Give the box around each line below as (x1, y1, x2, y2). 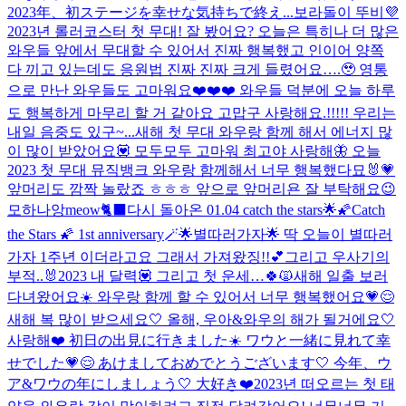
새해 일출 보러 (294, 267, 388, 284)
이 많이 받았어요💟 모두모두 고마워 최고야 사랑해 (7, 142, 333, 159)
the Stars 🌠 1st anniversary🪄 (7, 226, 179, 242)
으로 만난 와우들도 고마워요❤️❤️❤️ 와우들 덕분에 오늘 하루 (7, 82, 395, 98)
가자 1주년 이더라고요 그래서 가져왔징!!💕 (7, 248, 285, 265)
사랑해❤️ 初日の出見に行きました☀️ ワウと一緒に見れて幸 (7, 332, 391, 348)
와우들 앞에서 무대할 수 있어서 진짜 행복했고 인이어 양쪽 (7, 42, 384, 58)
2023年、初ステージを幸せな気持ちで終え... (7, 4, 294, 20)
